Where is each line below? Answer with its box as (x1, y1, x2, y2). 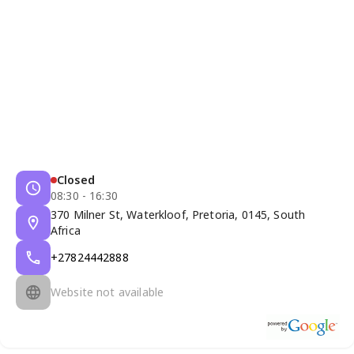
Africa (51, 222, 81, 238)
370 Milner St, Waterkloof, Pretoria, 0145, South (51, 206, 306, 222)
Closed (57, 171, 95, 187)
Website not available (51, 284, 164, 299)
